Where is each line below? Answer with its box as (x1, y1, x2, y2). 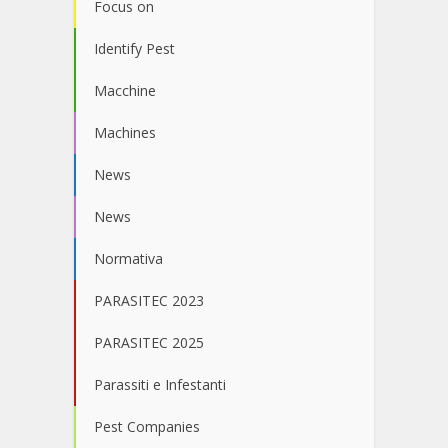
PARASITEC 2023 (94, 291, 204, 311)
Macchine (94, 81, 156, 101)
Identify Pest (94, 39, 175, 59)
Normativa (94, 249, 163, 269)
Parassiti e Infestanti (94, 375, 226, 395)
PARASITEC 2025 (94, 333, 204, 353)
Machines (94, 123, 156, 143)
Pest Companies (94, 417, 200, 437)
